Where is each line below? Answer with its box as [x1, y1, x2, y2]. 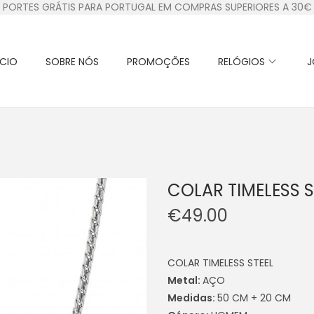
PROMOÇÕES [127, 54, 190, 69]
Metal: [168, 273, 203, 287]
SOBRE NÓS [46, 54, 99, 69]
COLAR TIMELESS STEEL [168, 255, 273, 270]
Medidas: [168, 290, 217, 305]
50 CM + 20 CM [217, 290, 291, 305]
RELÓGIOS [218, 54, 265, 69]
